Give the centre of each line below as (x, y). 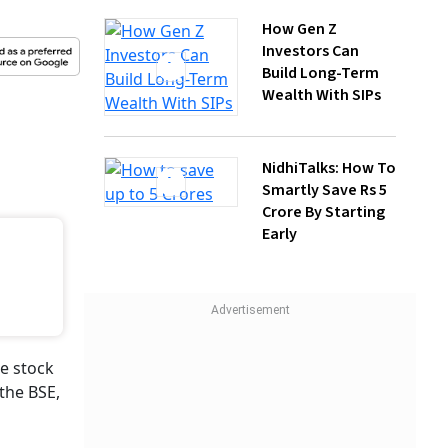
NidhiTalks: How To (329, 72)
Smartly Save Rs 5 (324, 94)
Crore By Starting (323, 116)
